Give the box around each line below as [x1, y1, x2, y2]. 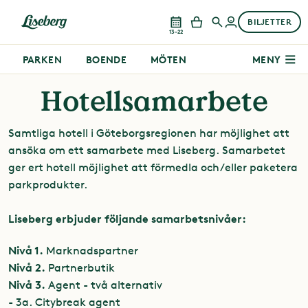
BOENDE [85, 54, 127, 65]
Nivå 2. [8, 261, 45, 275]
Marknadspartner [43, 244, 138, 258]
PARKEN [22, 54, 63, 65]
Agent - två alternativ [45, 278, 162, 292]
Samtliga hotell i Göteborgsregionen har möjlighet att [8, 126, 289, 140]
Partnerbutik [45, 261, 115, 275]
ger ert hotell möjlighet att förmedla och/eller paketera [8, 161, 298, 174]
